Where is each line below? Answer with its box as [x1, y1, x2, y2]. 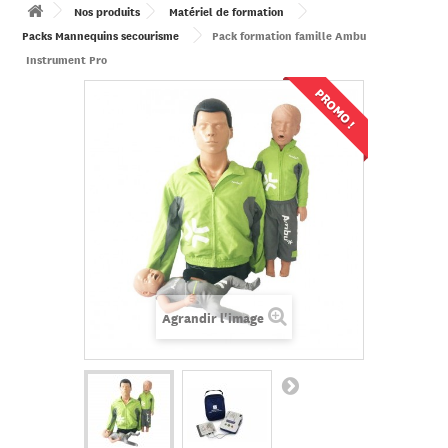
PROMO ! [310, 82, 361, 133]
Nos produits [74, 2, 140, 20]
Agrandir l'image [161, 308, 264, 328]
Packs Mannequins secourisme [22, 26, 179, 44]
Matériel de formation [169, 2, 284, 20]
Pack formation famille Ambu [212, 26, 366, 44]
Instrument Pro [26, 50, 107, 68]
